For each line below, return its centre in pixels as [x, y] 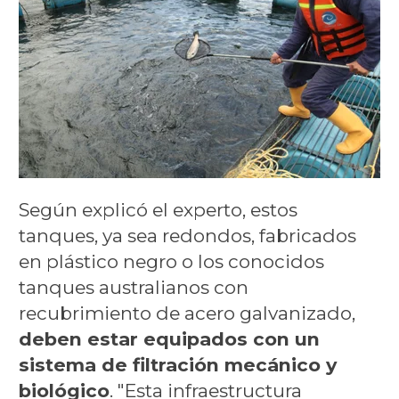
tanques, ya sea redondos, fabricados [187, 235]
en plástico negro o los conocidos [171, 261]
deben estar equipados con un [169, 338]
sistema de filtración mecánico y [177, 364]
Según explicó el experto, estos [158, 209]
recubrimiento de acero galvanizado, [187, 313]
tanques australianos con [133, 287]
